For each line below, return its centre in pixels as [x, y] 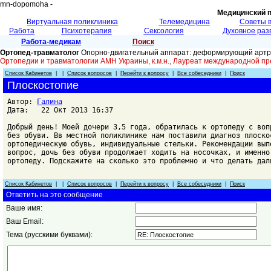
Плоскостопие [41, 85]
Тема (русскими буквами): [48, 235]
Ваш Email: [24, 221]
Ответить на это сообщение [54, 195]
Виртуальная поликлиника [72, 22]
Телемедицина [184, 22]
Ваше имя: [23, 208]
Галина [50, 102]
